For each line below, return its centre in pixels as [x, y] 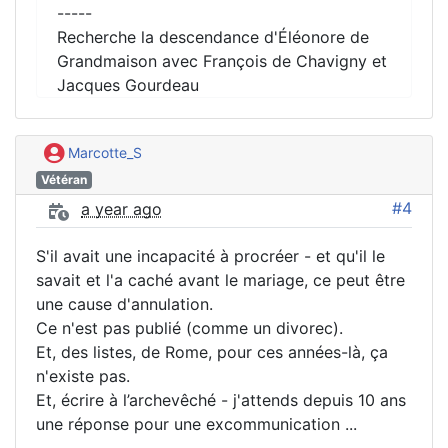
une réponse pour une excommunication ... [196, 423]
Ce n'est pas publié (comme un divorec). [189, 327]
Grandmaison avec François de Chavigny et [222, 61]
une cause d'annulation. [124, 303]
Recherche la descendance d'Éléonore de [213, 37]
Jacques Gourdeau [128, 85]
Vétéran [63, 179]
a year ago [121, 209]
